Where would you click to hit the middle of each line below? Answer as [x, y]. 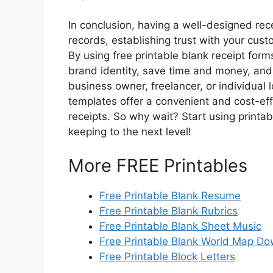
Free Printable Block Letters [167, 256]
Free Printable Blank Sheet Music [180, 226]
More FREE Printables [158, 165]
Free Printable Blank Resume [170, 195]
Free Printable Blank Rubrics [168, 211]
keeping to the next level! [130, 132]
